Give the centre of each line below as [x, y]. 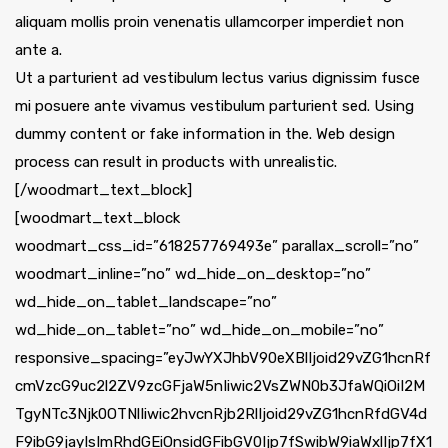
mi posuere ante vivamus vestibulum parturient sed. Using [214, 106]
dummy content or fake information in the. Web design [205, 134]
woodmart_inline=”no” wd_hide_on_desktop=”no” [193, 274]
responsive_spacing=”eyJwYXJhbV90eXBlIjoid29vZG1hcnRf [223, 358]
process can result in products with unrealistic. [176, 162]
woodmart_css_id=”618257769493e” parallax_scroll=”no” [217, 246]
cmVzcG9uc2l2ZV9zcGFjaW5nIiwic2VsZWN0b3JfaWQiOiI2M [220, 386]
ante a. [38, 50]
